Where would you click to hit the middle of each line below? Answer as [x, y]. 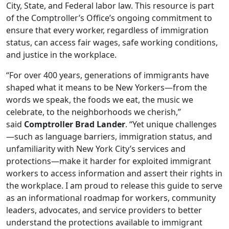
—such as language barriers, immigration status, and [109, 136]
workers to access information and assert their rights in [114, 173]
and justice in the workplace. [61, 55]
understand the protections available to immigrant [104, 222]
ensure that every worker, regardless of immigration [107, 30]
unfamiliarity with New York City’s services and [96, 149]
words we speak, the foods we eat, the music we [100, 100]
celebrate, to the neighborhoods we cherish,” [94, 112]
